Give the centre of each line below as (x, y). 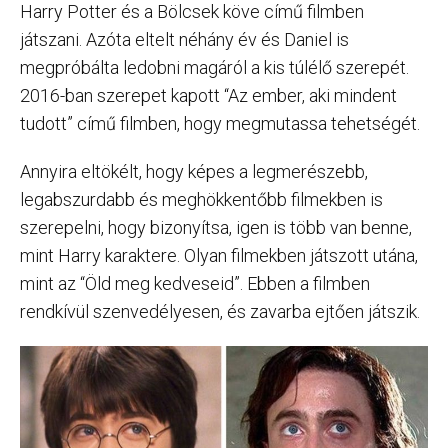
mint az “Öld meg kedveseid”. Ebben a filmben (195, 283)
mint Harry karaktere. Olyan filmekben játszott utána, (219, 255)
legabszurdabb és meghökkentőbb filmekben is (201, 199)
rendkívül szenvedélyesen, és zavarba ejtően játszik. (220, 311)
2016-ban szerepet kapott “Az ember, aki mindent (208, 95)
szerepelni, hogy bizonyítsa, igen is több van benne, (216, 227)
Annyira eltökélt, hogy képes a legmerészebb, (194, 171)
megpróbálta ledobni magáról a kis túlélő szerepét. (214, 67)
